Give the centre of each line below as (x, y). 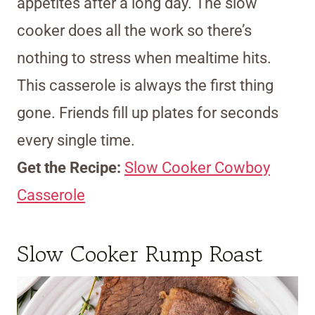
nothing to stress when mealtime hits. (144, 58)
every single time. (76, 141)
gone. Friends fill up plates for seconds (148, 113)
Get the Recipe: (71, 168)
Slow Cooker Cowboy (197, 168)
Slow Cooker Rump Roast (140, 254)
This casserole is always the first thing (145, 86)
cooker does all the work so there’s (134, 31)
